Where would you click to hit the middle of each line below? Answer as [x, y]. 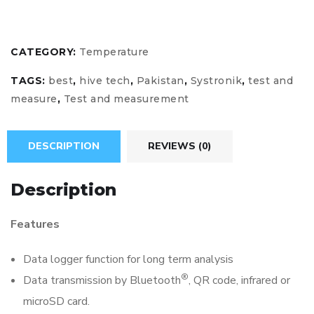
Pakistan [160, 80]
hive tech [105, 80]
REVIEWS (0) [180, 146]
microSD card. [56, 302]
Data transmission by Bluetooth [102, 281]
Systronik [216, 80]
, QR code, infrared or [239, 281]
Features [35, 225]
